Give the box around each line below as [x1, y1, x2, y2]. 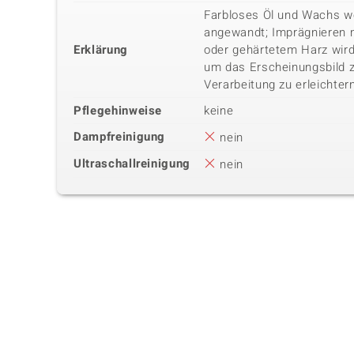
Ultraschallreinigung [73, 155, 190, 173]
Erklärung [73, 41, 128, 59]
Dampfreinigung [73, 128, 166, 146]
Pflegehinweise [73, 102, 163, 120]
